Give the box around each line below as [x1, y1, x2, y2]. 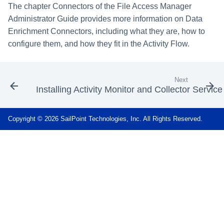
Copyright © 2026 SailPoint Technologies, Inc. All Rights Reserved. [8, 115, 202, 122]
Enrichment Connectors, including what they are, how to [8, 26, 205, 35]
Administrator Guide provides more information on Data [8, 14, 202, 23]
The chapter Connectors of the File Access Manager [8, 1, 191, 10]
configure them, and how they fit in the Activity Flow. [8, 39, 189, 48]
